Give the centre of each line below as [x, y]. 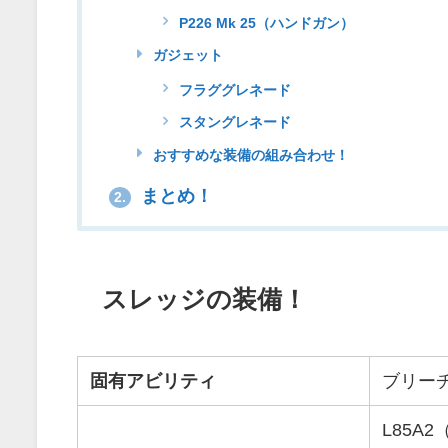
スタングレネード [233, 122]
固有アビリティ [153, 381]
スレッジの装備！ [205, 299]
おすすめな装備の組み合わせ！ [249, 154]
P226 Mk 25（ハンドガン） [265, 22]
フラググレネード [233, 89]
